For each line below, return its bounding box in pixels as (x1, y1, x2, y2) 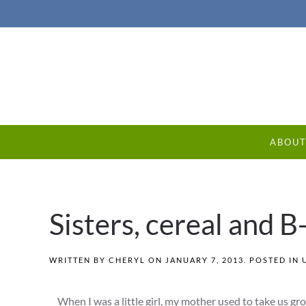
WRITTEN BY (49, 255, 109, 265)
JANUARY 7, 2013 (165, 255, 244, 265)
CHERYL (109, 255, 145, 265)
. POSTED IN (244, 255, 302, 265)
